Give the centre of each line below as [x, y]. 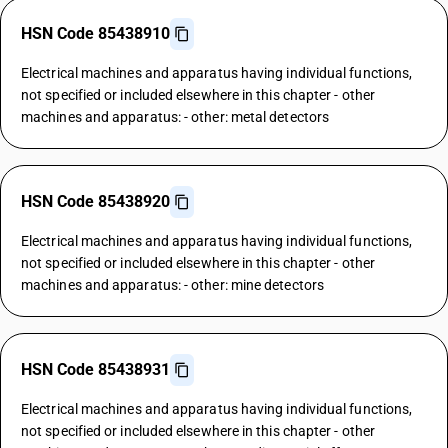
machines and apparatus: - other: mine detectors [172, 285]
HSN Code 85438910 [95, 33]
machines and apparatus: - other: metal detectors [175, 117]
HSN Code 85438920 [95, 201]
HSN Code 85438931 [95, 369]
